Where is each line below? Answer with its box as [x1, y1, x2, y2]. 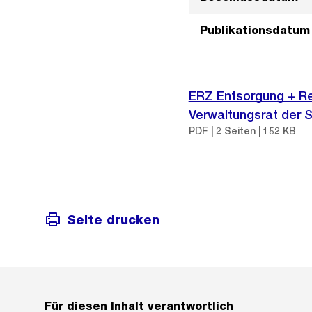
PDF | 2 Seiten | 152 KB [188, 125, 296, 136]
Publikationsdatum [199, 24, 310, 37]
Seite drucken [67, 212, 159, 227]
